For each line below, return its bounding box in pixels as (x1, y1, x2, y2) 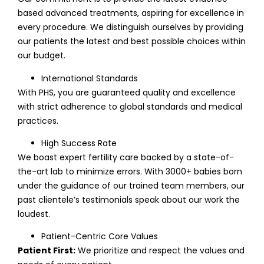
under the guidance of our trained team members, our (18, 179, 245, 192)
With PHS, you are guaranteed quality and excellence (18, 86, 236, 98)
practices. (18, 114, 58, 127)
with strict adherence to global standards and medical (18, 100, 242, 113)
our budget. (18, 49, 65, 62)
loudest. (18, 207, 50, 220)
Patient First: (18, 245, 75, 257)
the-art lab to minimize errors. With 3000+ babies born (18, 165, 242, 177)
